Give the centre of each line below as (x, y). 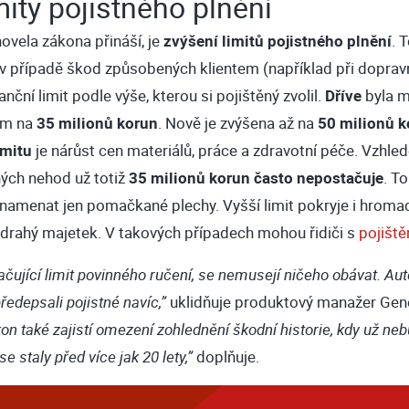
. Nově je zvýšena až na (237, 123)
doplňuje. (225, 357)
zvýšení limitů (213, 41)
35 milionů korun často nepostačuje (256, 178)
